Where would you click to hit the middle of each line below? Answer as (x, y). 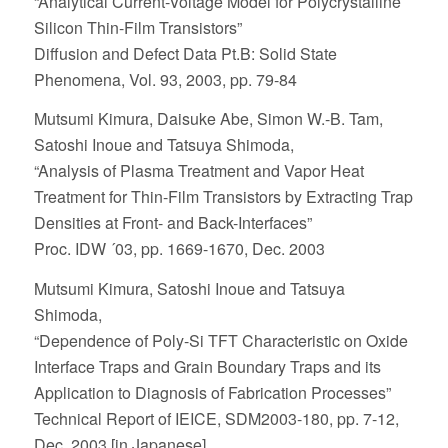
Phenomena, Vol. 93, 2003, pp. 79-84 (165, 79)
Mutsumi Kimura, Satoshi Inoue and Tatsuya (189, 288)
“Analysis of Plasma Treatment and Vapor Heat (198, 171)
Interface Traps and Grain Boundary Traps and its (207, 366)
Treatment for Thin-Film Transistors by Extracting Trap (223, 197)
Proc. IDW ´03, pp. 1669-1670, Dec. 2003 (179, 249)
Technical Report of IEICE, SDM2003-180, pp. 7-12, (216, 418)
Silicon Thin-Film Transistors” (137, 27)
